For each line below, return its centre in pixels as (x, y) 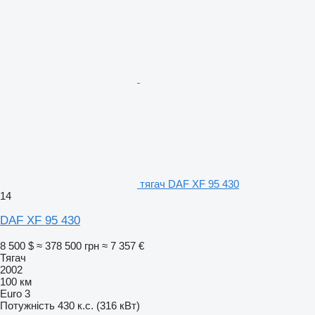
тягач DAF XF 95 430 (189, 184)
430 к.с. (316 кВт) (99, 306)
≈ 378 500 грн (68, 246)
